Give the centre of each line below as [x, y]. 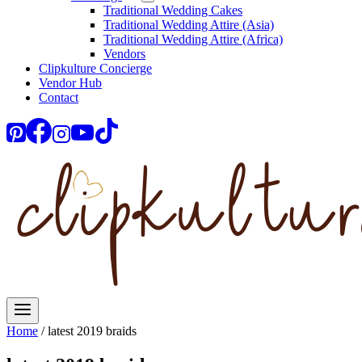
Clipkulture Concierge [95, 68]
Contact [59, 97]
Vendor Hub [70, 83]
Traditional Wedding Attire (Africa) [193, 39]
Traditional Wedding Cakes [173, 10]
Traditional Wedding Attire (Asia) [189, 25]
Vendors [124, 54]
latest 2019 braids [92, 331]
